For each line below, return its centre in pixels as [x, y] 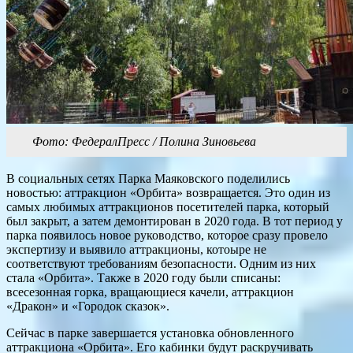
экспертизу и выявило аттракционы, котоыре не [136, 250]
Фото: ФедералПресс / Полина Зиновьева [144, 142]
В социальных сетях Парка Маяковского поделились [148, 179]
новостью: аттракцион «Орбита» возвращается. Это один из [168, 193]
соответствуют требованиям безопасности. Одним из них [161, 264]
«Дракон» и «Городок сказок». [88, 307]
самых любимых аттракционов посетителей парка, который [168, 207]
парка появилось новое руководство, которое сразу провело [167, 236]
